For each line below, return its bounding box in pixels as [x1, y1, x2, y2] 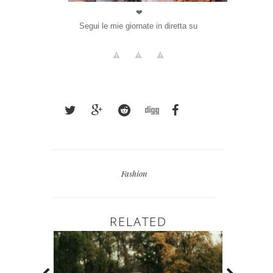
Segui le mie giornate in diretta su [79, 21, 197, 31]
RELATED [109, 213, 167, 230]
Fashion [121, 168, 147, 179]
